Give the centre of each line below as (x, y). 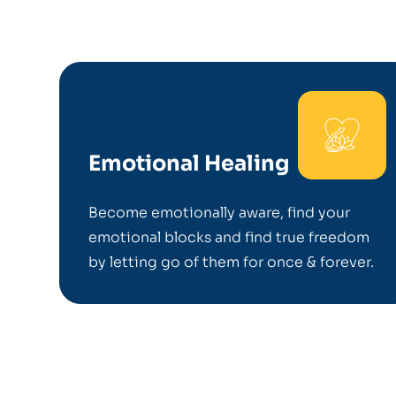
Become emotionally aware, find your (220, 213)
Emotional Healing (189, 164)
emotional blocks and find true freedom (229, 237)
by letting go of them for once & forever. (233, 262)
